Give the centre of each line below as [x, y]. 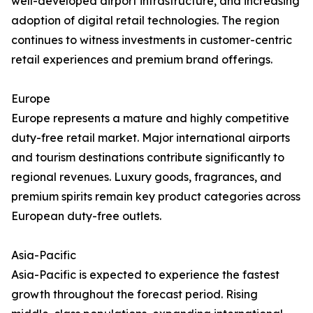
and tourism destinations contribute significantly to [148, 158]
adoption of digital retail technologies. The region [145, 21]
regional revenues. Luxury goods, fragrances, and [146, 177]
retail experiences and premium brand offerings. [142, 60]
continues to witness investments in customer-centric [152, 40]
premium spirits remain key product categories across [156, 197]
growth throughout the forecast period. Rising [134, 294]
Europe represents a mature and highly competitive [150, 118]
